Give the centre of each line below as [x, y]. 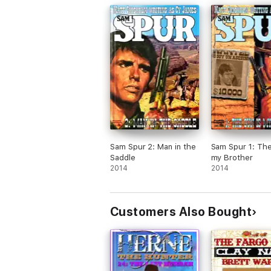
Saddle [123, 158]
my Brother [232, 158]
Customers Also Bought [181, 212]
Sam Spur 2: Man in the [153, 147]
